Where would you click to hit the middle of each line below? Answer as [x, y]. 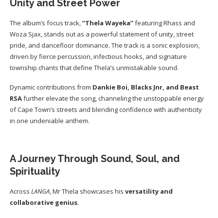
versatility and [149, 191]
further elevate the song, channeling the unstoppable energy [113, 99]
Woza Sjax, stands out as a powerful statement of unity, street [102, 34]
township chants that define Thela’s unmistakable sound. [94, 68]
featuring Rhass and [164, 23]
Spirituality [35, 172]
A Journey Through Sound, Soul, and [95, 159]
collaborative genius [44, 203]
